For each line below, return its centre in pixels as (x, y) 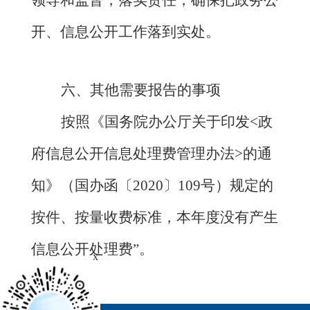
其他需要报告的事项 (155, 90)
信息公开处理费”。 (92, 249)
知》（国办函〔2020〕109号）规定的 (152, 186)
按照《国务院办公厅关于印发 (155, 122)
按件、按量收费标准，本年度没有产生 (155, 218)
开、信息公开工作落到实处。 (126, 32)
